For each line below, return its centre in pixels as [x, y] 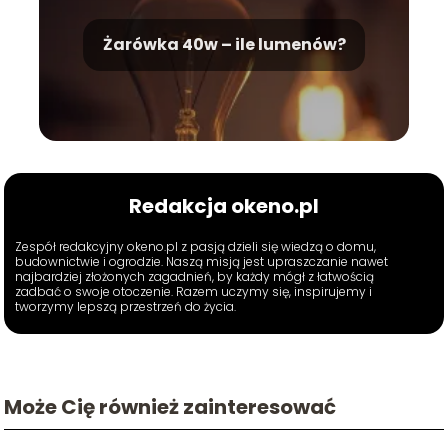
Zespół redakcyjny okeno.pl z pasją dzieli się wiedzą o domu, [196, 247]
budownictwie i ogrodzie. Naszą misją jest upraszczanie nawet [202, 262]
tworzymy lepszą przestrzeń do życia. [126, 307]
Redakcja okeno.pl [223, 206]
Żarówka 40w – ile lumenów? [224, 45]
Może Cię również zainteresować [170, 406]
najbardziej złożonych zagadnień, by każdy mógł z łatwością [195, 277]
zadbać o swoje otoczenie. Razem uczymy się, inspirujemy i [194, 292]
